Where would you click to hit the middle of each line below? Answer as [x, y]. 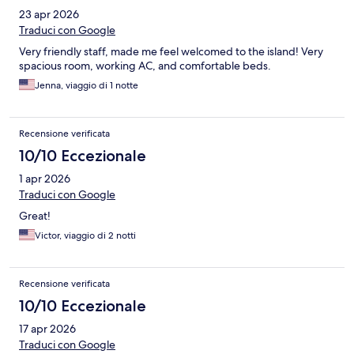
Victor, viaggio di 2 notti [85, 236]
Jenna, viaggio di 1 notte [87, 86]
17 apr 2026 [47, 329]
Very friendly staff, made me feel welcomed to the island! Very [171, 52]
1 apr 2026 [45, 179]
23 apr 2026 [49, 15]
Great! [35, 216]
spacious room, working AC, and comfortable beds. [145, 66]
